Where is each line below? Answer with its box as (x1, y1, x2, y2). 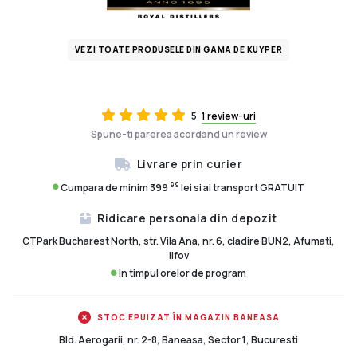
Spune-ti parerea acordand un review (90, 127, 267, 141)
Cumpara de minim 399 (61, 180, 170, 194)
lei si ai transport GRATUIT (179, 180, 304, 194)
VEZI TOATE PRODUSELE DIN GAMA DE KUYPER (74, 44, 283, 56)
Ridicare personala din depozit (97, 210, 277, 226)
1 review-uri (202, 108, 256, 123)
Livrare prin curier (136, 155, 242, 171)
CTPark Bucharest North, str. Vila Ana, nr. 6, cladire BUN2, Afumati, (22, 234, 335, 249)
